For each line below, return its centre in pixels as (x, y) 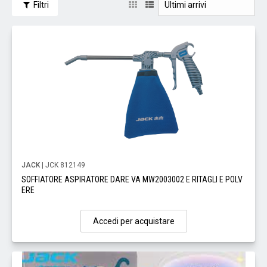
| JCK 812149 (63, 165)
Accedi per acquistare (133, 221)
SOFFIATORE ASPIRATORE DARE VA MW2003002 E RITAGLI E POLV (132, 180)
